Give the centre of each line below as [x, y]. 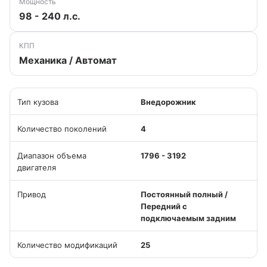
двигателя [37, 167]
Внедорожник [168, 102]
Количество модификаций [67, 245]
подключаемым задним [188, 218]
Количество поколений [62, 129]
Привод [32, 194]
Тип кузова [38, 102]
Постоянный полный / [184, 194]
